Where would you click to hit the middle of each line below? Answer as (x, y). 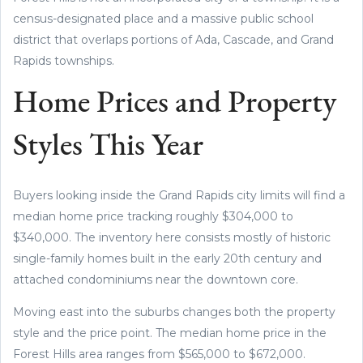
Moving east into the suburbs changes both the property (174, 312)
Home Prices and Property (175, 104)
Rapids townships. (64, 60)
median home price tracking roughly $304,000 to (153, 216)
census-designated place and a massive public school (163, 18)
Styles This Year (108, 147)
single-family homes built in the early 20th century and (167, 258)
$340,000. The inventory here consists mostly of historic (172, 237)
